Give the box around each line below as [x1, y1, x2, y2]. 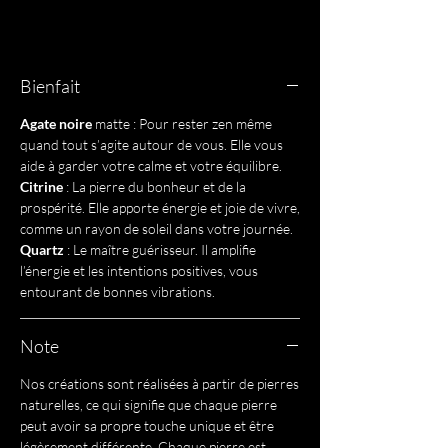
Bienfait [20, 74, 80, 97]
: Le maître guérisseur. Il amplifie [64, 240, 256, 258]
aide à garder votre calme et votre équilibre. [20, 156, 282, 174]
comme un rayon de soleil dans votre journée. [20, 219, 293, 237]
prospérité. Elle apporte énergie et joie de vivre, [20, 198, 300, 216]
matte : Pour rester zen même [92, 114, 272, 132]
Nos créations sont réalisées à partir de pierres [20, 374, 299, 392]
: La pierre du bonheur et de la [63, 177, 246, 195]
